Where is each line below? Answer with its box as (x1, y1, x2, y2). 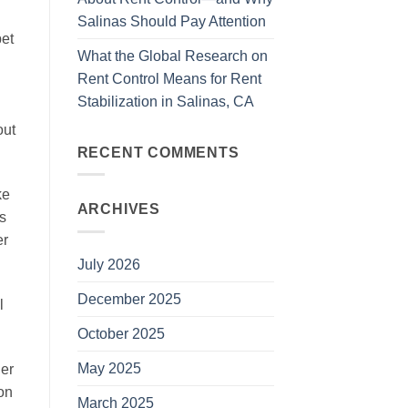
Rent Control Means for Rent (76, 70, 261, 87)
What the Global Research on (76, 47, 268, 65)
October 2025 (76, 325, 165, 342)
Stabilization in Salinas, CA (76, 93, 254, 110)
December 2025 (76, 291, 181, 308)
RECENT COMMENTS (76, 143, 240, 160)
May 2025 (76, 360, 141, 377)
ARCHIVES (76, 200, 160, 218)
